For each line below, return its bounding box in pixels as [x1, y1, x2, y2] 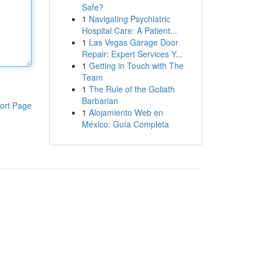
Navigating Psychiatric [88, 13, 170, 25]
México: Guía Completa [81, 118, 169, 130]
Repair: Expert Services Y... [81, 48, 182, 60]
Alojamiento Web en [88, 106, 163, 118]
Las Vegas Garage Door [88, 36, 178, 48]
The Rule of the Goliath [88, 83, 175, 95]
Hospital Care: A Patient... [81, 25, 177, 36]
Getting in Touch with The [88, 60, 184, 71]
